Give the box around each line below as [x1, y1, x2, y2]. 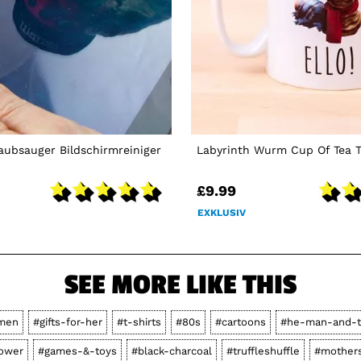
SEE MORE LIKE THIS [64, 268, 297, 301]
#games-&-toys [37, 344, 117, 357]
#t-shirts [117, 315, 161, 328]
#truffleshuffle [226, 344, 300, 357]
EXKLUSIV [197, 206, 246, 218]
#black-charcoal [131, 344, 212, 357]
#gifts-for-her [33, 315, 102, 328]
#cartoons [215, 315, 266, 328]
